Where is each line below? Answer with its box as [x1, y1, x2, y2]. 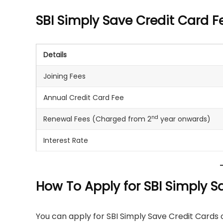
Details [43, 49, 67, 60]
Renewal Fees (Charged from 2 [43, 113, 151, 124]
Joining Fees [43, 71, 86, 81]
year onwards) [158, 113, 211, 124]
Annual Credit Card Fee [43, 92, 124, 103]
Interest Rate [43, 135, 88, 145]
